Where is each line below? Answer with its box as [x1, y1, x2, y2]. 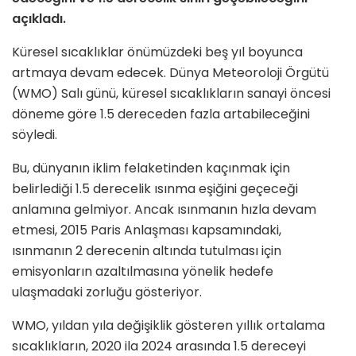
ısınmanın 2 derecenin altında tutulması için [12, 242, 281, 261]
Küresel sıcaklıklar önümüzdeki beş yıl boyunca [12, 43, 303, 62]
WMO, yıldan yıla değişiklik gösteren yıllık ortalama [12, 316, 325, 335]
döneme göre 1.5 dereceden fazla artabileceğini [12, 105, 310, 124]
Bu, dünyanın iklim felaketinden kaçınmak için [12, 159, 290, 178]
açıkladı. [12, 10, 66, 29]
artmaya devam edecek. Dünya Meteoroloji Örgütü [12, 64, 329, 83]
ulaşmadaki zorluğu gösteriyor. [12, 283, 202, 302]
